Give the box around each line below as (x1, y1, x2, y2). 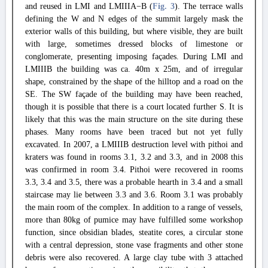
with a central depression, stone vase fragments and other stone (25, 240, 243, 249)
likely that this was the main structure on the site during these (25, 115, 243, 124)
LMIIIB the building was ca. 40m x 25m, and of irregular (25, 65, 243, 74)
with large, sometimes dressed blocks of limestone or (25, 39, 243, 48)
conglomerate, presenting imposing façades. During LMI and (25, 52, 243, 61)
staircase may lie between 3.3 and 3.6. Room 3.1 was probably (25, 190, 243, 199)
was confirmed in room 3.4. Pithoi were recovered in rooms (25, 165, 243, 174)
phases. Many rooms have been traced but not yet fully (25, 127, 243, 136)
